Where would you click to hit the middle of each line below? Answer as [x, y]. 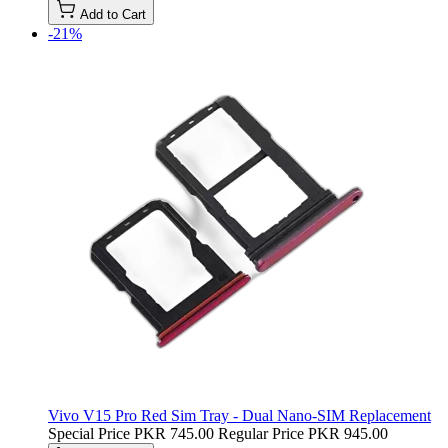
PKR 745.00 [174, 433]
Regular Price [261, 433]
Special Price [89, 433]
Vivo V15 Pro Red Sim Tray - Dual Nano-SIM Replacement [239, 415]
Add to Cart [113, 14]
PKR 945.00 [348, 433]
